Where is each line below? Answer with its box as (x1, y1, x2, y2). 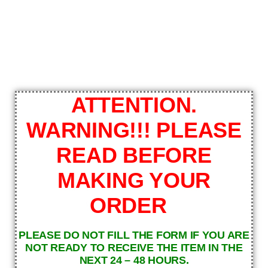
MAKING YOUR (57, 167, 211, 193)
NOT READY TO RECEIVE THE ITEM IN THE (25, 241, 243, 254)
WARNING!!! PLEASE (26, 117, 242, 142)
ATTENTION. (71, 92, 197, 117)
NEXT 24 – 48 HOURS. (79, 254, 189, 266)
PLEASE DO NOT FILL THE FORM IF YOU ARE (19, 229, 249, 241)
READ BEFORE (56, 142, 212, 167)
